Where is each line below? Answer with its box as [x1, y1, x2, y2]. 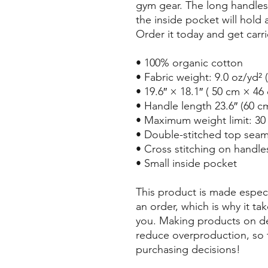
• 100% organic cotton [136, 56, 243, 69]
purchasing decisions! [136, 243, 240, 256]
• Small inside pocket [136, 157, 237, 170]
